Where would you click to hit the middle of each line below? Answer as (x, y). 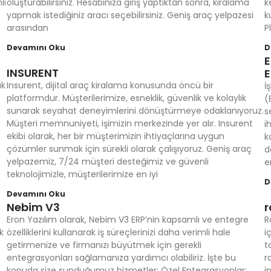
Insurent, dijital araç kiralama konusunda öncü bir (110, 85)
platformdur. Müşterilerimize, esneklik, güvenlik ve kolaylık (126, 98)
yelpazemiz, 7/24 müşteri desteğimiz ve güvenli (107, 162)
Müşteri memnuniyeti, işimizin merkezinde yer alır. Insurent (129, 123)
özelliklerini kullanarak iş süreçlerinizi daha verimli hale (118, 232)
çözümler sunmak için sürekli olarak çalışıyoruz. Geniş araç (129, 149)
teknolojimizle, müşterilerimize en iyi (82, 174)
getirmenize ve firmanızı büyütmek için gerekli (104, 245)
